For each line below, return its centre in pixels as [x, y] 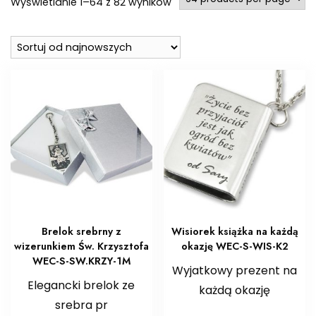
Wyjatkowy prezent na [235, 271]
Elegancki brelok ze [81, 286]
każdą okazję [235, 291]
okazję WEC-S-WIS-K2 [235, 247]
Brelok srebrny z [81, 232]
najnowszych [204, 36]
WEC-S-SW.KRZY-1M [81, 261]
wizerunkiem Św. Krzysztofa [81, 247]
